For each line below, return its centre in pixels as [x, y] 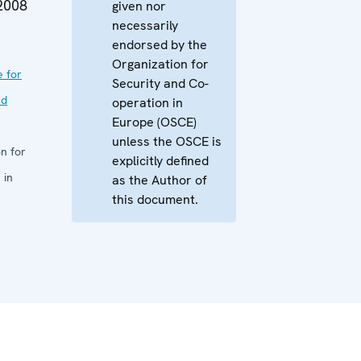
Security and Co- [160, 83]
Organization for [160, 64]
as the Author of [160, 180]
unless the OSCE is [167, 141]
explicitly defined [160, 160]
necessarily [145, 25]
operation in [147, 102]
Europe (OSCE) [154, 122]
